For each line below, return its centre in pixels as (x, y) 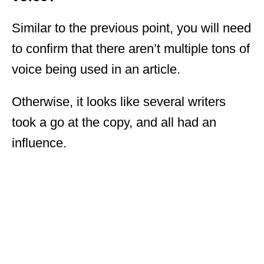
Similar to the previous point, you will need (131, 28)
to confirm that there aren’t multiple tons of (131, 48)
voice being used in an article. (96, 69)
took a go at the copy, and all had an (114, 122)
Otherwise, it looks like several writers (119, 101)
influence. (39, 143)
